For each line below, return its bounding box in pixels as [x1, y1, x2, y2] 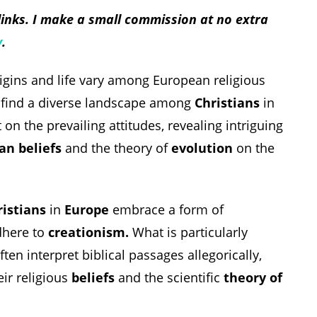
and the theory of [62, 139, 171, 157]
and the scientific [115, 268, 224, 286]
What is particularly [129, 223, 248, 241]
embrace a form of [109, 200, 224, 218]
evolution [171, 139, 233, 157]
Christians [195, 94, 260, 112]
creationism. [48, 223, 129, 241]
